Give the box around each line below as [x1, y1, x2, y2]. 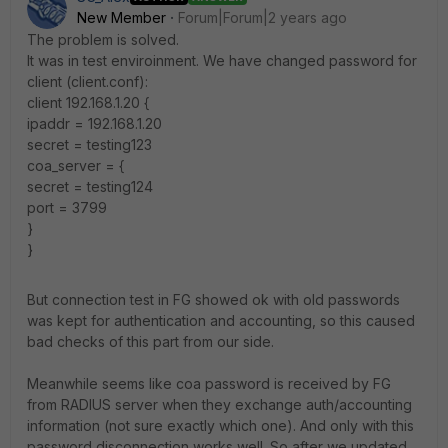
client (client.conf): [27, 73, 148, 90]
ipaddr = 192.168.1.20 [27, 115, 162, 132]
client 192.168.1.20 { [27, 94, 150, 111]
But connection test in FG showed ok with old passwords [27, 291, 400, 308]
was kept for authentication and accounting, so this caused [27, 312, 415, 329]
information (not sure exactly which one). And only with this [27, 417, 414, 434]
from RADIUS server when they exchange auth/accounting [27, 396, 412, 413]
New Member [77, 9, 166, 26]
